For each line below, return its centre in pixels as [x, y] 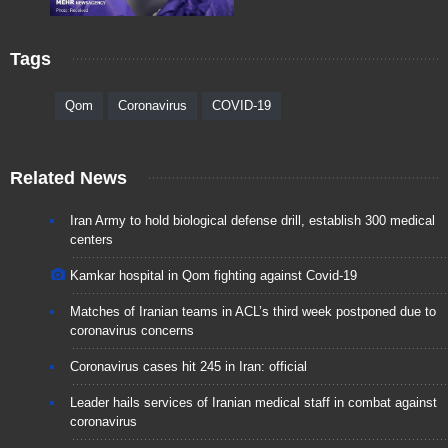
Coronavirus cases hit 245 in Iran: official [188, 367]
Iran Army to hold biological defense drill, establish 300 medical [252, 221]
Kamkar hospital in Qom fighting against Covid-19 [213, 276]
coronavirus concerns [132, 331]
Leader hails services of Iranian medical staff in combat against [253, 403]
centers [91, 240]
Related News [68, 178]
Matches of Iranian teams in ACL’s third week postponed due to [253, 312]
